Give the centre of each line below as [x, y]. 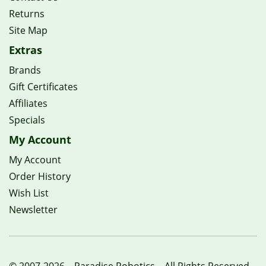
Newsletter [33, 210]
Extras [26, 50]
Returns [27, 14]
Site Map [28, 30]
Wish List [29, 193]
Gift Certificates [43, 87]
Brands [25, 70]
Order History [40, 176]
